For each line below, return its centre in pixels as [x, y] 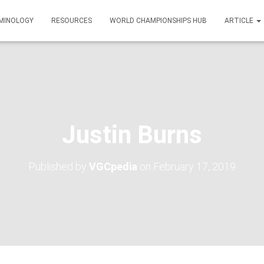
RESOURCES [72, 21]
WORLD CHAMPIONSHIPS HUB [158, 21]
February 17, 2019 [194, 166]
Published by [59, 166]
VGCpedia [113, 166]
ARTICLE [240, 21]
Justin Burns [132, 135]
